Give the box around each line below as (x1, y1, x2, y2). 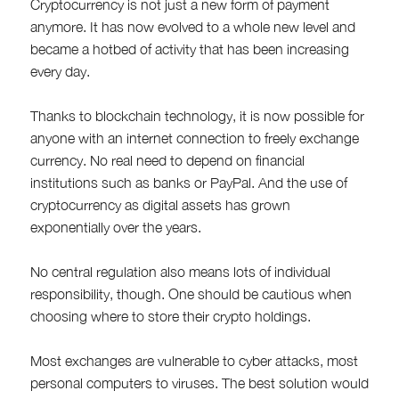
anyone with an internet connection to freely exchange (29, 129, 359, 146)
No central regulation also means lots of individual (29, 263, 330, 280)
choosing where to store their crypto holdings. (29, 307, 311, 324)
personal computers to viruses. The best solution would (29, 374, 369, 391)
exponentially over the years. (29, 218, 201, 235)
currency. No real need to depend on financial (29, 151, 305, 168)
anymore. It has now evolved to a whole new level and (29, 18, 355, 35)
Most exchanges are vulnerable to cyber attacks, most (29, 352, 358, 369)
